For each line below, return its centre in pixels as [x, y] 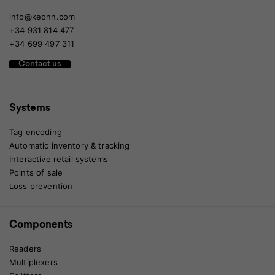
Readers [25, 249]
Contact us [40, 64]
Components [41, 226]
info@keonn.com [42, 17]
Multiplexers [33, 262]
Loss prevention [41, 186]
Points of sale [36, 173]
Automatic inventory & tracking [70, 146]
